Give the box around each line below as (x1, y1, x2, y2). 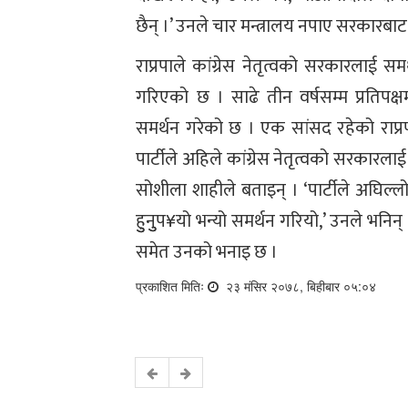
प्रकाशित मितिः (136, 277, 209, 296)
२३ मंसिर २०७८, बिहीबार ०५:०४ (219, 277, 381, 296)
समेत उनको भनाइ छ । (136, 237, 279, 269)
